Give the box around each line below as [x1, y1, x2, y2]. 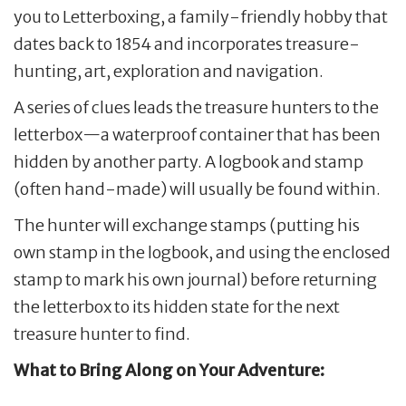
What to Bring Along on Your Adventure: [14, 360, 324, 382]
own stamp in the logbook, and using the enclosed [14, 242, 391, 264]
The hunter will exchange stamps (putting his [14, 215, 360, 237]
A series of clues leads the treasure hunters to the [14, 97, 379, 119]
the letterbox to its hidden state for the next [14, 296, 340, 318]
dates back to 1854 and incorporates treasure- [14, 34, 360, 55]
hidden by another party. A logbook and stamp [14, 151, 363, 173]
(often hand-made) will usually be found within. [14, 179, 381, 200]
